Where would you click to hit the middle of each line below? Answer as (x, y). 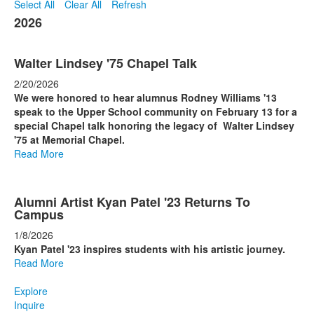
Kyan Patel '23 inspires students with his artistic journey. (150, 248)
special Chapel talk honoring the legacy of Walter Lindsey (154, 125)
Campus (39, 214)
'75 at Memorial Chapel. (69, 139)
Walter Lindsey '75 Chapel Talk (105, 63)
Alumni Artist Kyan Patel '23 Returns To (132, 202)
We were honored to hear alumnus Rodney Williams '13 (145, 97)
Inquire (29, 305)
